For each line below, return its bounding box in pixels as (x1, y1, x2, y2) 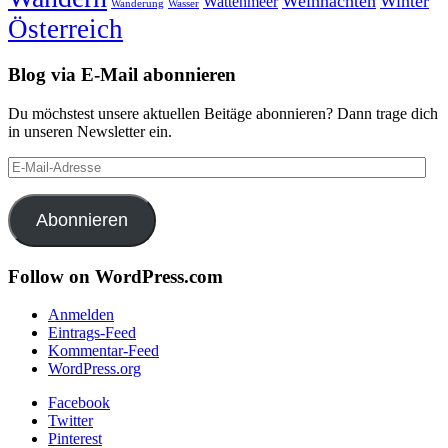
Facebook (48, 394, 110, 412)
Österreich (8, 14, 123, 45)
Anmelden (48, 306, 114, 324)
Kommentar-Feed (48, 342, 159, 360)
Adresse (7, 191, 58, 209)
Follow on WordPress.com (8, 265, 223, 287)
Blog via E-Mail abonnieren (8, 64, 236, 86)
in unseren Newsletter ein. (8, 122, 172, 140)
